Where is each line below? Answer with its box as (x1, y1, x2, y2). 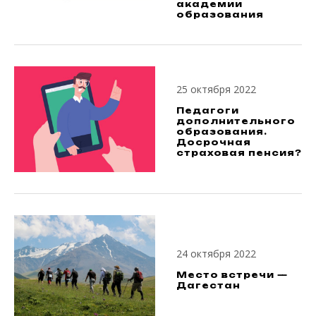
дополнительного (176, 115, 296, 126)
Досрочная (176, 136, 251, 147)
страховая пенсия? (176, 147, 302, 158)
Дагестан (176, 280, 241, 291)
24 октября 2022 (176, 247, 256, 261)
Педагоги (176, 104, 239, 116)
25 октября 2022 (176, 82, 256, 96)
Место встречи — (176, 269, 288, 281)
